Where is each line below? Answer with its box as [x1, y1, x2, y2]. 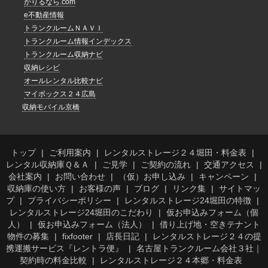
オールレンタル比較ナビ [24, 77, 103, 86]
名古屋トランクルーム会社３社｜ [136, 243, 262, 254]
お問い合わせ [55, 172, 105, 182]
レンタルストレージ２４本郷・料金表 [100, 255, 242, 266]
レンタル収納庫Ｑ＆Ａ [6, 160, 89, 170]
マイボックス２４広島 [24, 90, 96, 99]
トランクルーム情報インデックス [24, 37, 132, 46]
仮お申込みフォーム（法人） [38, 220, 147, 230]
